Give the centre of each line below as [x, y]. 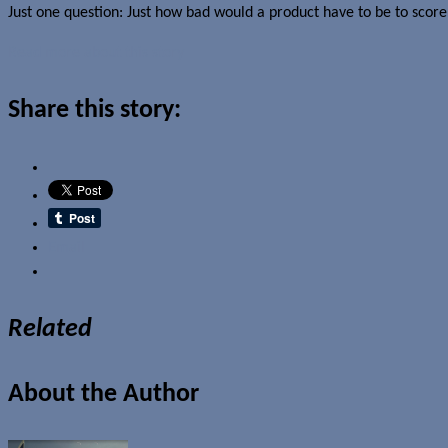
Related [50, 329]
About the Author [103, 394]
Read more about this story [96, 52]
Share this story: [94, 110]
